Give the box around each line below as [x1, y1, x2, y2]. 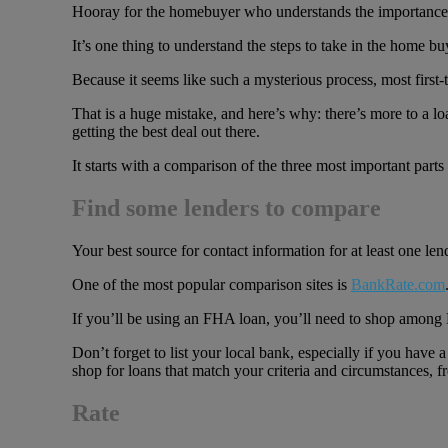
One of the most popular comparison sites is [72, 275, 351, 293]
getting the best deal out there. [72, 123, 260, 141]
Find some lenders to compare [72, 195, 381, 222]
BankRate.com [351, 275, 445, 293]
